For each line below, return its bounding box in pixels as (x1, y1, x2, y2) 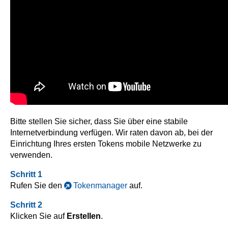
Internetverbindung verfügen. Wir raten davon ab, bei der (10, 128, 213, 137)
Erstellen (67, 212, 101, 221)
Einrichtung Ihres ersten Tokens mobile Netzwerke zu (10, 139, 202, 149)
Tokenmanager (73, 181, 127, 190)
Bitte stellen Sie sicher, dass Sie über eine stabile (10, 117, 188, 126)
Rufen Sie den (10, 181, 64, 190)
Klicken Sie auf (10, 212, 67, 221)
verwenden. (10, 151, 52, 160)
